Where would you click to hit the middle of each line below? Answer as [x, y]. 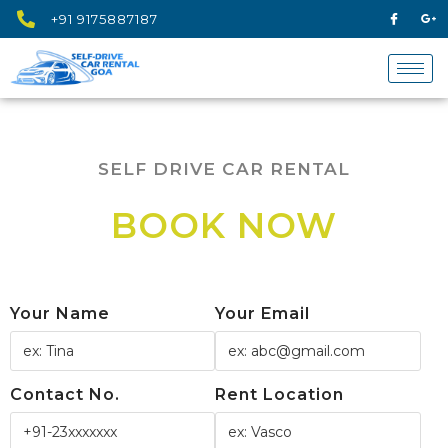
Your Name [60, 314]
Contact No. [65, 395]
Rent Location [280, 395]
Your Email [263, 314]
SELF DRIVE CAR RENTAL [224, 169]
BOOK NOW [224, 226]
